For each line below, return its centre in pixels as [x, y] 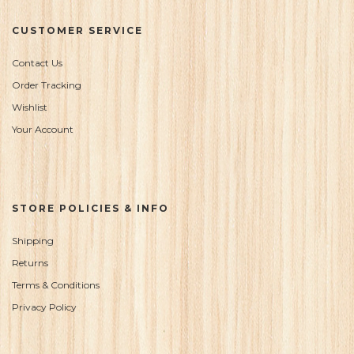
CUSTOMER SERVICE [77, 31]
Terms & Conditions [56, 285]
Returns [30, 263]
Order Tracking [47, 85]
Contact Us [37, 63]
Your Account [43, 130]
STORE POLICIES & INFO [90, 209]
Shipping [33, 241]
